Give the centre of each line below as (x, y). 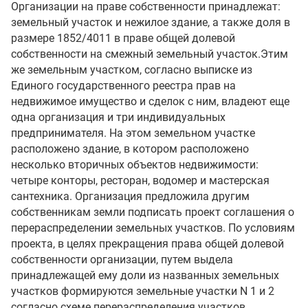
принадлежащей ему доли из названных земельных (145, 275)
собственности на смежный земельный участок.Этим (150, 54)
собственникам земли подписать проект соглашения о (153, 212)
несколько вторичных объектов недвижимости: (135, 165)
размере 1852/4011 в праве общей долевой (123, 38)
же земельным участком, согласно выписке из (132, 70)
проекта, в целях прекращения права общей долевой (147, 244)
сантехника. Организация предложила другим (130, 196)
